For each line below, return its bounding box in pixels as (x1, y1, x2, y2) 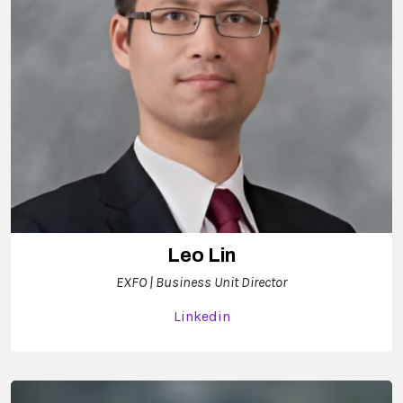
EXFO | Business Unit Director (116, 273, 287, 291)
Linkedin (173, 307, 230, 325)
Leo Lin (167, 244, 236, 266)
